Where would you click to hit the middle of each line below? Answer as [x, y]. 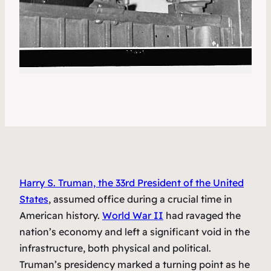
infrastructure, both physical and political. [115, 248]
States [34, 199]
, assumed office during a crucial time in [140, 199]
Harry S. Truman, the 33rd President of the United [132, 183]
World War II [133, 216]
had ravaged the [202, 216]
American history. [61, 216]
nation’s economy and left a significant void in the [135, 232]
